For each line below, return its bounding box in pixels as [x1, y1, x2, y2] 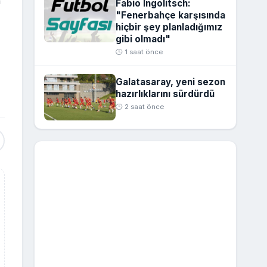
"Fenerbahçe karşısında [115, 10, 225, 21]
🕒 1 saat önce [115, 48, 163, 57]
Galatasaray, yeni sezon [115, 76, 225, 88]
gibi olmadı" [115, 33, 170, 45]
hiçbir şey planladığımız [115, 21, 222, 33]
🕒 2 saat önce [115, 102, 164, 111]
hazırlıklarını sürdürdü [115, 88, 215, 100]
